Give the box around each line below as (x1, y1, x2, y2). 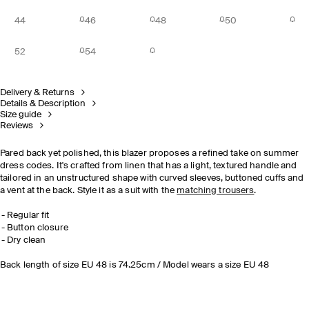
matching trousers (177, 186, 255, 195)
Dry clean (7, 236, 46, 245)
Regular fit (7, 211, 50, 220)
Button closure (7, 223, 68, 232)
